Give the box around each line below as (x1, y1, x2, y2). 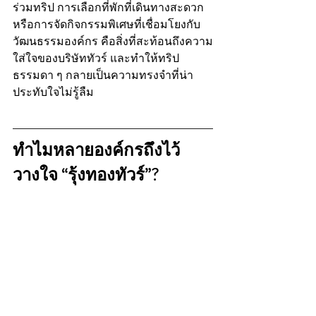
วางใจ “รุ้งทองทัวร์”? (13, 162, 159, 187)
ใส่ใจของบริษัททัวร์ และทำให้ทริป (13, 51, 179, 65)
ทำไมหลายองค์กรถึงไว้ (13, 138, 180, 162)
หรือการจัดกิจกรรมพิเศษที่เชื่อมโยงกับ (13, 17, 200, 31)
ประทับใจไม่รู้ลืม (13, 85, 94, 99)
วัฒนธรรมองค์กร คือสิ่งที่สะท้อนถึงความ (13, 34, 213, 48)
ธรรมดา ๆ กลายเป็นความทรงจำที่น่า (13, 68, 193, 82)
